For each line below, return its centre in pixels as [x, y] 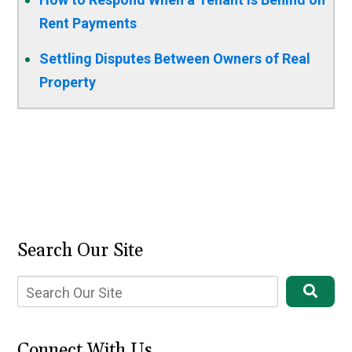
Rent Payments [88, 24]
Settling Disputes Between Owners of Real [175, 59]
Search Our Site [81, 251]
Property [68, 82]
